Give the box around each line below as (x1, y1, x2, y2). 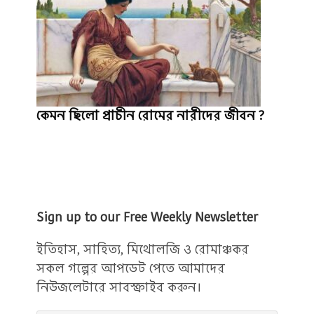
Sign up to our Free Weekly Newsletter (36, 208, 259, 226)
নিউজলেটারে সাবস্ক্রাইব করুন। (36, 278, 203, 296)
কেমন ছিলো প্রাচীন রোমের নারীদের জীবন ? (36, 107, 265, 125)
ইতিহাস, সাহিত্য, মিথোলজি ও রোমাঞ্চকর (36, 240, 250, 259)
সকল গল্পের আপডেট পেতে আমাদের (36, 259, 226, 278)
